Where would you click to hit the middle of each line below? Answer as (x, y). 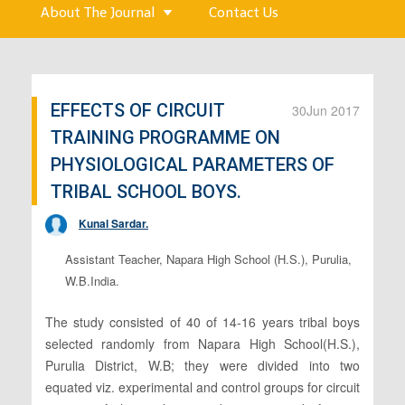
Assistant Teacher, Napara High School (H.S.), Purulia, (208, 259)
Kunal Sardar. (113, 223)
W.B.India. (92, 280)
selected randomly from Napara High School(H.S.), (202, 343)
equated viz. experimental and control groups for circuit (202, 386)
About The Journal (98, 12)
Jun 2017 (333, 110)
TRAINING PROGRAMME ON (165, 137)
